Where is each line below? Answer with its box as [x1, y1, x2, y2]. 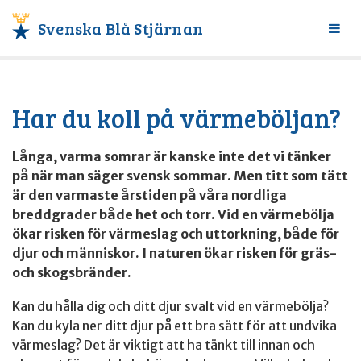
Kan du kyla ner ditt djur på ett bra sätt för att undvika [12, 317, 337, 334]
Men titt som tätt [234, 168, 348, 184]
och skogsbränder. [12, 264, 131, 280]
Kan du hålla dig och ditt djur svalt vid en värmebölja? [12, 298, 329, 314]
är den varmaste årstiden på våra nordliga [12, 187, 287, 203]
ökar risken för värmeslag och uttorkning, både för [12, 226, 339, 242]
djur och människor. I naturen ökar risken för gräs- [12, 245, 337, 261]
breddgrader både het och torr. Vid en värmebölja [12, 206, 334, 222]
